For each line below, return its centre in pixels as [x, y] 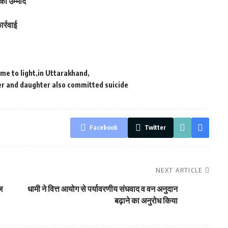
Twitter [155, 127]
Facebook [103, 127]
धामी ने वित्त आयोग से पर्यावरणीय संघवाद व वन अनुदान [102, 189]
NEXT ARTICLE [179, 170]
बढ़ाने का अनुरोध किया [146, 200]
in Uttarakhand [63, 73]
